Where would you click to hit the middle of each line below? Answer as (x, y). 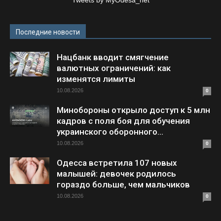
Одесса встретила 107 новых (117, 163)
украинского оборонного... (110, 131)
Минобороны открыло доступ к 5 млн (133, 110)
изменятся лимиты (96, 79)
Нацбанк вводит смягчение (113, 57)
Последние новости (48, 32)
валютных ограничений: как (114, 68)
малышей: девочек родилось (116, 173)
